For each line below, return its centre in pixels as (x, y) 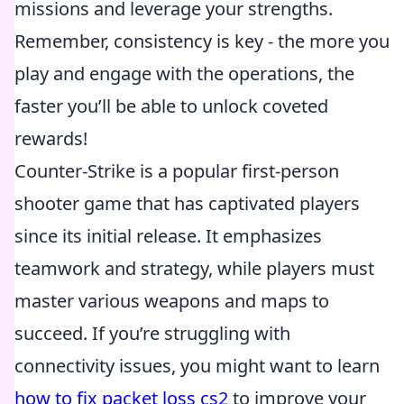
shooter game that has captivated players (187, 203)
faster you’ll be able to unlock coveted (171, 106)
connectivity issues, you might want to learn (197, 366)
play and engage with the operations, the (184, 73)
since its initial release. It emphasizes (168, 236)
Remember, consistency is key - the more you (202, 41)
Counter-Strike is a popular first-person (177, 171)
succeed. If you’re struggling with (152, 333)
